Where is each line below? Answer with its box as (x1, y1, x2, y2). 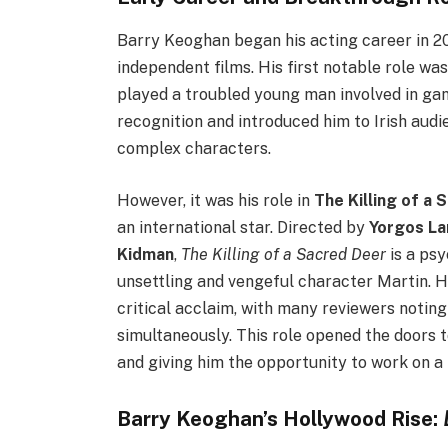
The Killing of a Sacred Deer (181, 245, 387, 265)
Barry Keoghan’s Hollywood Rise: (117, 405, 444, 431)
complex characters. (117, 139, 272, 159)
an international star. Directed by (117, 218, 370, 238)
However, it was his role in (117, 191, 315, 211)
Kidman (117, 245, 175, 265)
